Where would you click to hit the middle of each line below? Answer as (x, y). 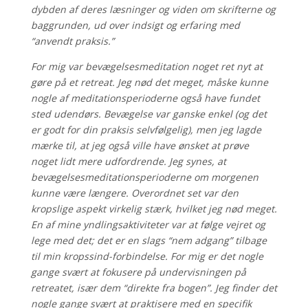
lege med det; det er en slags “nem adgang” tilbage (148, 240)
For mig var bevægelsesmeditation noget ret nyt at (146, 66)
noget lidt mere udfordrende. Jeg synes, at (128, 161)
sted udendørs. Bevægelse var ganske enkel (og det (148, 113)
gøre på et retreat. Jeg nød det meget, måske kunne (149, 82)
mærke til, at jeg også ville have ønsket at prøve (140, 145)
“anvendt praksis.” (72, 41)
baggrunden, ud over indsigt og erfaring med (135, 25)
